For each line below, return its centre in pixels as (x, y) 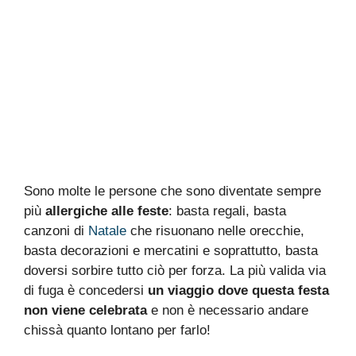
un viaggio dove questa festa (238, 290)
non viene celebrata (85, 310)
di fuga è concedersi (86, 290)
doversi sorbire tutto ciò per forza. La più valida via (175, 270)
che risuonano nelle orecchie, (215, 230)
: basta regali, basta (227, 211)
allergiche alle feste (107, 211)
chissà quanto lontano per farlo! (117, 330)
